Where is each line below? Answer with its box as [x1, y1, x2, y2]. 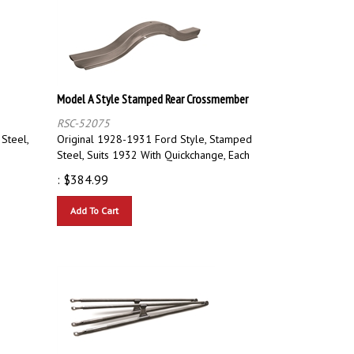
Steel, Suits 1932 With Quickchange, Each [57, 140, 250, 155]
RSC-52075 [57, 108, 110, 123]
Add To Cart [70, 197, 119, 209]
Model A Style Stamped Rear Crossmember [57, 83, 248, 100]
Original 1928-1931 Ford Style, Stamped [57, 124, 252, 139]
